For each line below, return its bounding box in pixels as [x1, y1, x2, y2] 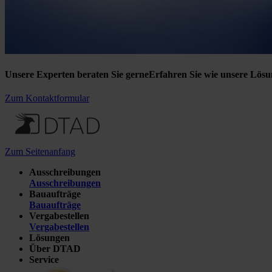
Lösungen [29, 233, 70, 243]
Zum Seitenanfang [5, 146, 75, 157]
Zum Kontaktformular [5, 93, 89, 104]
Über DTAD [29, 243, 81, 254]
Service [29, 254, 59, 265]
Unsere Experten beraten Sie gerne [5, 69, 149, 80]
